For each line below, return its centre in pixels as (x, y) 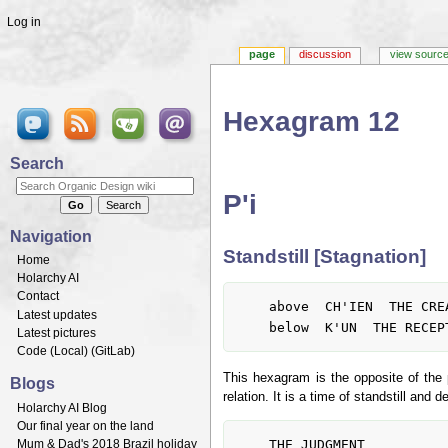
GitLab (113, 350)
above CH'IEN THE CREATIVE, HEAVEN (252, 306)
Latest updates (57, 314)
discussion (325, 53)
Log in (23, 21)
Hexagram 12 (312, 122)
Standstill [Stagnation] (325, 257)
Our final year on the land (85, 426)
